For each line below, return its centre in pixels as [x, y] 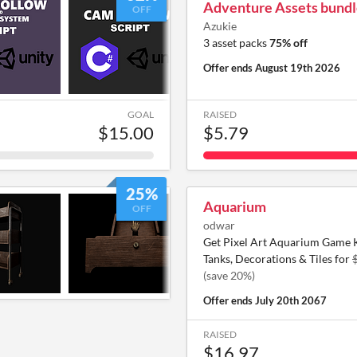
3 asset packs [236, 43]
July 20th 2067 [291, 300]
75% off [288, 43]
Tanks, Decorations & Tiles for [278, 259]
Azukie [220, 26]
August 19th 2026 [298, 68]
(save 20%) [229, 275]
